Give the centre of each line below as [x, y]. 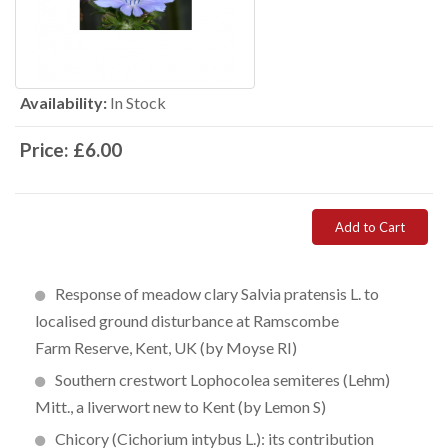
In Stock [138, 102]
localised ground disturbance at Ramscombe [187, 320]
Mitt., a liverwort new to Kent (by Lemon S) [180, 406]
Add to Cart [370, 227]
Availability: [63, 102]
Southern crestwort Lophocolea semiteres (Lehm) [222, 379]
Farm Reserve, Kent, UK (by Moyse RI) [166, 347]
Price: [46, 149]
